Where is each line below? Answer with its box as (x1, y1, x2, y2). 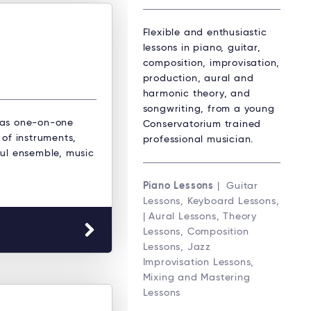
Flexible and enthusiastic (142, 28, 267, 38)
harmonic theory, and (142, 89, 251, 99)
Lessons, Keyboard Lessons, (142, 196, 280, 207)
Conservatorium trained (142, 119, 262, 130)
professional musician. (142, 135, 254, 145)
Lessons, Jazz (142, 242, 211, 253)
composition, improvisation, (142, 58, 280, 69)
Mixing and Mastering (142, 273, 251, 283)
